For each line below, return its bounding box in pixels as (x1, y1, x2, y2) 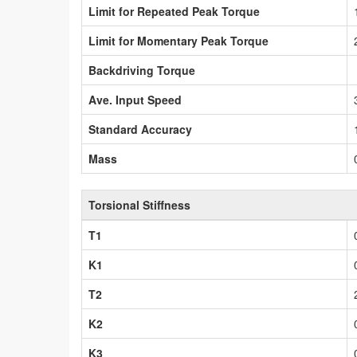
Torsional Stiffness (88, 197, 190, 214)
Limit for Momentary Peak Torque (88, 33, 269, 49)
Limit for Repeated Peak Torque (88, 3, 260, 20)
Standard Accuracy (88, 121, 192, 138)
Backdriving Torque (88, 62, 195, 79)
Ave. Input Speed (88, 92, 182, 108)
